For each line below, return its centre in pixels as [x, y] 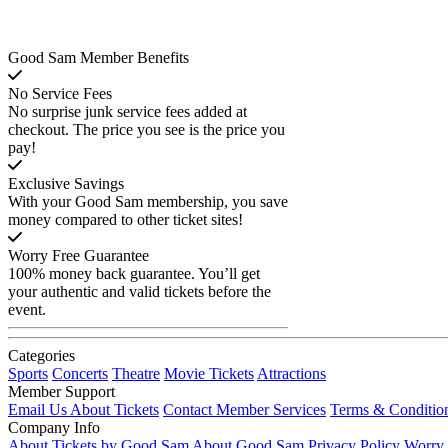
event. [27, 309]
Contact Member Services [244, 409]
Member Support [61, 391]
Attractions [291, 373]
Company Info [54, 427]
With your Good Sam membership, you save [148, 201]
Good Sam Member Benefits [98, 57]
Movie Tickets [209, 373]
